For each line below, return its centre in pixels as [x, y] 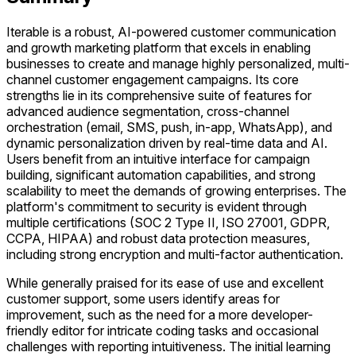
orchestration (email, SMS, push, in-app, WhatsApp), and [169, 127]
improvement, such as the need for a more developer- [160, 314]
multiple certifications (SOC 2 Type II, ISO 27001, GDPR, [168, 222]
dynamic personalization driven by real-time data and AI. [167, 143]
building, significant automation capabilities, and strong [161, 174]
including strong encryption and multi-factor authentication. [175, 254]
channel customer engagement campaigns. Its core [153, 79]
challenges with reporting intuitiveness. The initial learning [168, 346]
